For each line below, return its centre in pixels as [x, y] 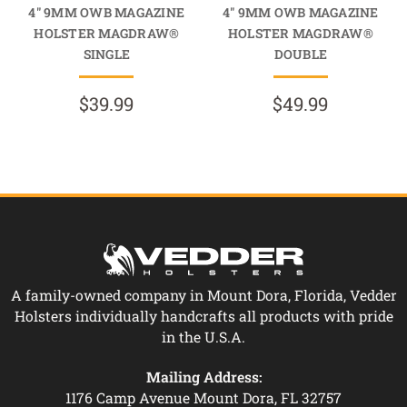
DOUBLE [300, 54]
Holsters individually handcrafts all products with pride [203, 315]
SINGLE [106, 54]
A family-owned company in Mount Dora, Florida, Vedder [203, 294]
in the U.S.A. [203, 336]
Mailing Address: [203, 376]
